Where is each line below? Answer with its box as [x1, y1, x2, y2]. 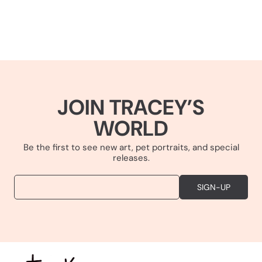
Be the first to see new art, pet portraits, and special [23, 142, 239, 154]
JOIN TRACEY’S [57, 94, 205, 122]
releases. [112, 152, 150, 164]
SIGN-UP [197, 182, 230, 193]
